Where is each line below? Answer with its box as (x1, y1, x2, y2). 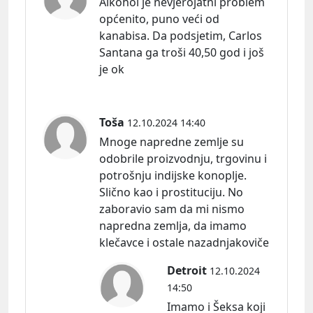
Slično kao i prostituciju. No (99, 184, 243, 201)
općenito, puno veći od (99, 11, 219, 27)
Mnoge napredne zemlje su (99, 134, 244, 150)
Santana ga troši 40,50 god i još (99, 45, 264, 61)
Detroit (167, 263, 207, 279)
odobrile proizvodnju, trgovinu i (99, 151, 267, 167)
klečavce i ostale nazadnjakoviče (99, 235, 269, 251)
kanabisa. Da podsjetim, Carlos (99, 28, 262, 44)
